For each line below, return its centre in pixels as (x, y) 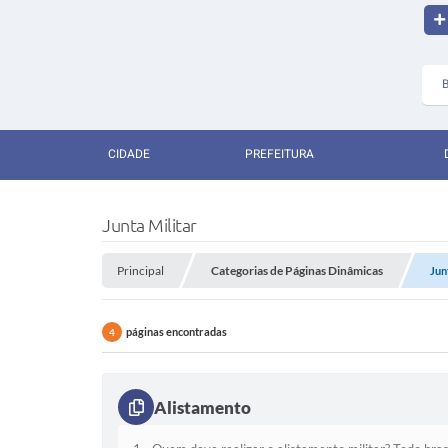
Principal (140, 270)
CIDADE (129, 155)
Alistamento (202, 407)
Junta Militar (149, 225)
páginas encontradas (176, 331)
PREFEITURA (279, 155)
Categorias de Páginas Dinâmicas (297, 270)
